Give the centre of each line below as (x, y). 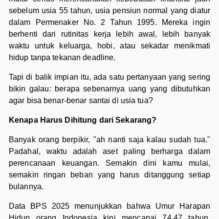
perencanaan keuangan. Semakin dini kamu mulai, (109, 163)
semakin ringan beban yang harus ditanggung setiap (109, 175)
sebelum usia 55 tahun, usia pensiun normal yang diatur (109, 11)
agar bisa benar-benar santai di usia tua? (81, 101)
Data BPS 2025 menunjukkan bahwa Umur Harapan (109, 206)
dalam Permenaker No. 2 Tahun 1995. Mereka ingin (109, 22)
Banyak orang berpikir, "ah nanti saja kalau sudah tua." (109, 140)
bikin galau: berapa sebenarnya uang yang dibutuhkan (109, 89)
